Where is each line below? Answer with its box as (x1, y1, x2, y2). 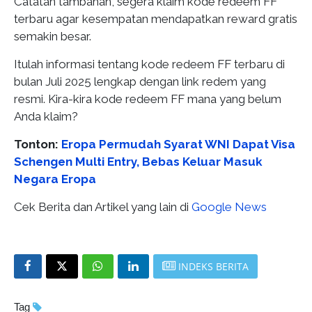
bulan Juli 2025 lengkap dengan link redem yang (14, 74, 266, 88)
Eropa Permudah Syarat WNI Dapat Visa (61, 136, 295, 151)
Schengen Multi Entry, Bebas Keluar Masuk (14, 154, 263, 169)
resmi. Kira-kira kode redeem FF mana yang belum (14, 91, 281, 106)
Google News (192, 199, 267, 214)
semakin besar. (14, 29, 91, 43)
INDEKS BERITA (178, 259, 249, 273)
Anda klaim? (14, 109, 78, 123)
